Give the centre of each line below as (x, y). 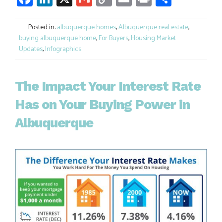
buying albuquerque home (57, 39)
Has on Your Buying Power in (102, 105)
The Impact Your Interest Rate (108, 86)
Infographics (63, 50)
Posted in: (42, 28)
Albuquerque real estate (153, 28)
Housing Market (153, 39)
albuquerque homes (86, 28)
